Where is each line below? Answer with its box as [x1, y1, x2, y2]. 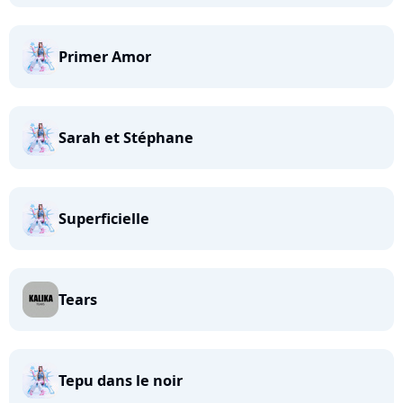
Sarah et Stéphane [58, 128, 193, 148]
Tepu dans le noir [58, 371, 183, 390]
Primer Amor [58, 47, 151, 67]
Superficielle [58, 209, 149, 228]
